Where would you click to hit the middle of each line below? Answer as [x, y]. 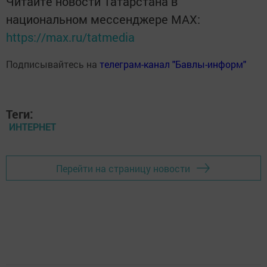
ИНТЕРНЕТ [32, 127]
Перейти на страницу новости [123, 168]
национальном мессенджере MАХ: [103, 19]
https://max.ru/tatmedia [70, 37]
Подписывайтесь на [53, 64]
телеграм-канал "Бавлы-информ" [173, 64]
